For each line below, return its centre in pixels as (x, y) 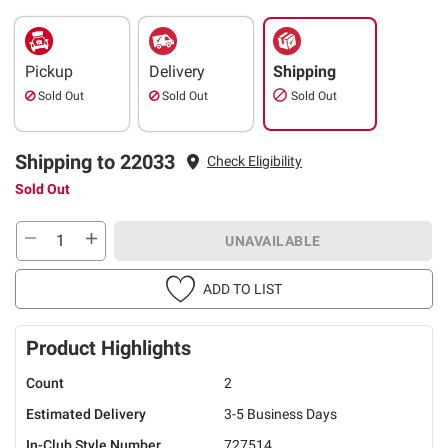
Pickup (49, 71)
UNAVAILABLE (273, 240)
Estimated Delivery (86, 413)
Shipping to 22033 (95, 161)
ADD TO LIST (242, 288)
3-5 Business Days (280, 413)
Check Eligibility (254, 161)
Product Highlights (108, 347)
